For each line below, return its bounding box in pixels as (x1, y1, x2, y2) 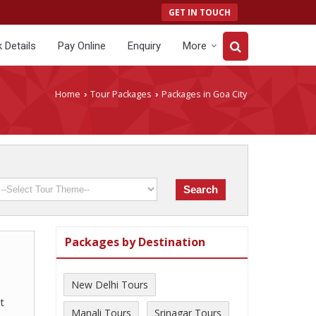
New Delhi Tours (71, 278, 148, 291)
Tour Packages (90, 88, 152, 100)
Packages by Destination (65, 234, 205, 250)
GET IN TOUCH (169, 6, 231, 18)
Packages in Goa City (159, 88, 247, 100)
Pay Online (58, 39, 106, 52)
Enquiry (128, 39, 161, 52)
